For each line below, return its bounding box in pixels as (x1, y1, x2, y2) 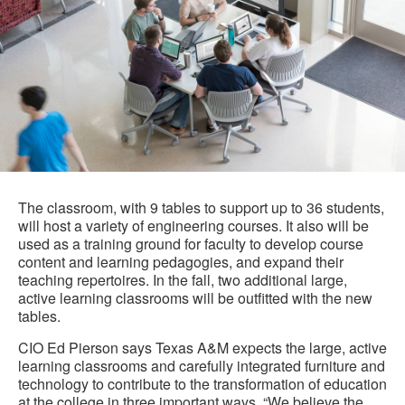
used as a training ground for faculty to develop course (18, 233, 363, 255)
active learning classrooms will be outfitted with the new (18, 287, 372, 309)
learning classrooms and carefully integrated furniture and (18, 355, 385, 377)
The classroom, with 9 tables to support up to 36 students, (18, 197, 384, 219)
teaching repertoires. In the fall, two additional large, (18, 269, 347, 291)
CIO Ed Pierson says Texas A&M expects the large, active (18, 337, 387, 359)
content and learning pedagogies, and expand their (18, 251, 344, 273)
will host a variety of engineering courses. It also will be (18, 215, 369, 237)
